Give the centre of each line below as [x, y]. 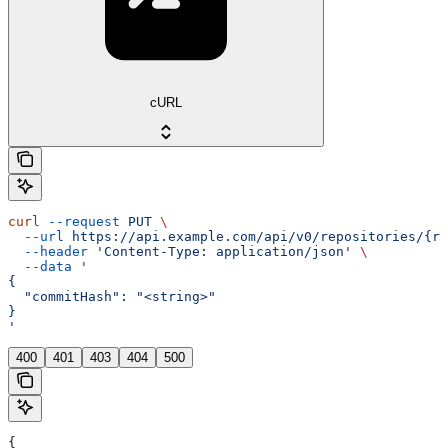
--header [48, 252]
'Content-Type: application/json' [220, 252]
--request [80, 222]
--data [40, 267]
